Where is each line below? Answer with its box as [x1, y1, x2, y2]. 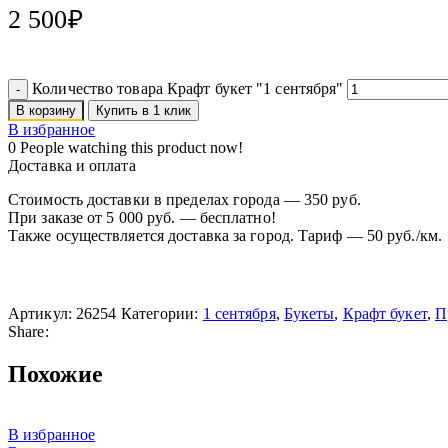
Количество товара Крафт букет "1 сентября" [32, 80, 344, 98]
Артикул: [8, 305, 76, 323]
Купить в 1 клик [96, 103, 192, 119]
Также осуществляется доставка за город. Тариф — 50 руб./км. [8, 227, 442, 245]
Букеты [283, 305, 335, 323]
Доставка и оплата [8, 157, 136, 175]
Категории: [120, 305, 199, 323]
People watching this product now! [20, 139, 244, 157]
